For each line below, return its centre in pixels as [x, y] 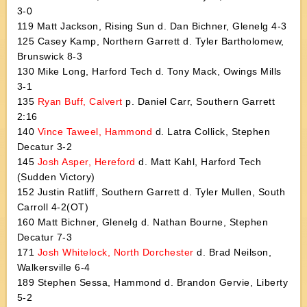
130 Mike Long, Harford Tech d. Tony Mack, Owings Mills [149, 71]
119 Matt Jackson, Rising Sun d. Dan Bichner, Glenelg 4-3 [152, 26]
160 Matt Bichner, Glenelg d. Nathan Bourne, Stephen [143, 222]
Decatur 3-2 [45, 147]
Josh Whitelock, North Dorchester [115, 252]
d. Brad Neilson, [233, 252]
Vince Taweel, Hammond [94, 132]
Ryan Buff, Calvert [80, 101]
